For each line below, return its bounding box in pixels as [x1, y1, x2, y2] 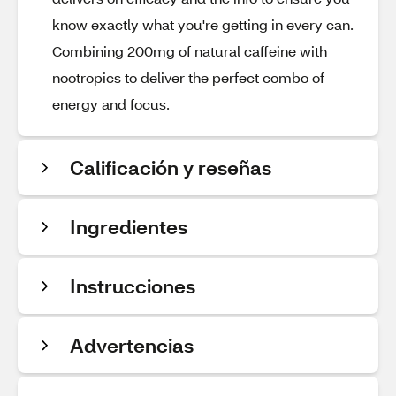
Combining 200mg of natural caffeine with [52, 42, 327, 60]
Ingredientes [70, 214, 187, 240]
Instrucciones [70, 273, 195, 299]
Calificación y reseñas [70, 155, 271, 180]
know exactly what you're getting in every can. [52, 15, 354, 34]
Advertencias [70, 332, 194, 358]
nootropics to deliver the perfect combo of [52, 68, 324, 87]
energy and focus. [52, 95, 170, 113]
